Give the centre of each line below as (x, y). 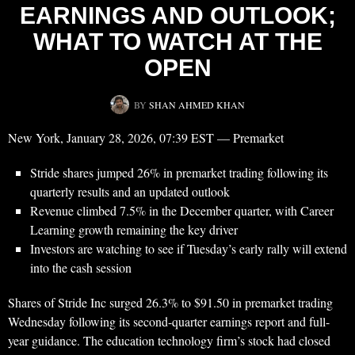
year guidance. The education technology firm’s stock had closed (169, 341)
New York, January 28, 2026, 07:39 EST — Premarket (146, 138)
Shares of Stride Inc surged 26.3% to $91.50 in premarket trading (170, 303)
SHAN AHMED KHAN (197, 105)
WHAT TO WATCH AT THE (177, 42)
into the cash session (81, 268)
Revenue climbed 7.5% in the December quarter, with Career (182, 211)
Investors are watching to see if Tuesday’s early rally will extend (189, 249)
